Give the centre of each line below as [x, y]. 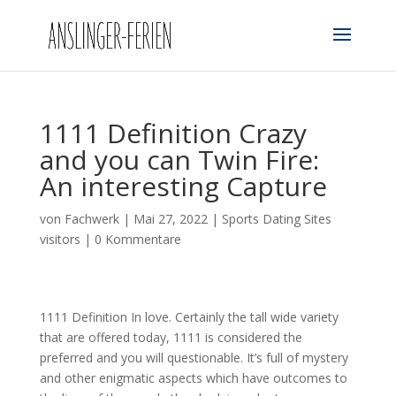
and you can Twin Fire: [179, 160]
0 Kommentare [137, 239]
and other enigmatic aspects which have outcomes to [193, 378]
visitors [60, 239]
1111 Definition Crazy [173, 133]
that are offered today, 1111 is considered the [171, 337]
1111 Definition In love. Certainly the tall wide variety [189, 317]
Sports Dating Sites [276, 219]
